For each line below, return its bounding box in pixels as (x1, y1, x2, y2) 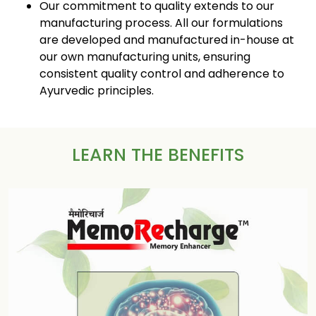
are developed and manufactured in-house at (39, 32, 294, 48)
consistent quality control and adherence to (39, 66, 284, 82)
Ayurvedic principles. (39, 83, 154, 99)
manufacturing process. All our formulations (39, 15, 283, 31)
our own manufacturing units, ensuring (39, 49, 250, 65)
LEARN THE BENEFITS (71, 142, 245, 167)
